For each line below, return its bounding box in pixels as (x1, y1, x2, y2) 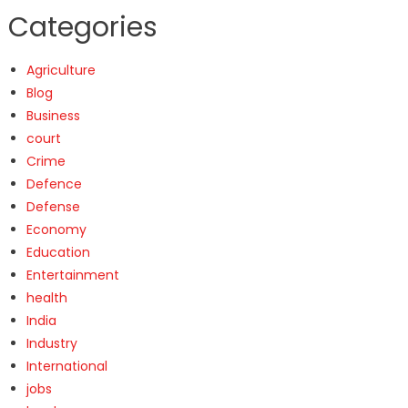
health (25, 288, 67, 307)
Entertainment (25, 265, 119, 284)
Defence (25, 174, 82, 193)
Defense (25, 197, 80, 216)
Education (25, 242, 90, 261)
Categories (7, 7, 158, 46)
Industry (25, 333, 77, 352)
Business (25, 106, 80, 125)
